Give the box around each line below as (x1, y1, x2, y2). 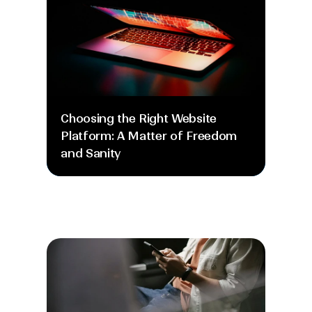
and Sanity (61, 146, 122, 160)
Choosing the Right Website (61, 111, 217, 125)
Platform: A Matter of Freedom (61, 129, 237, 143)
